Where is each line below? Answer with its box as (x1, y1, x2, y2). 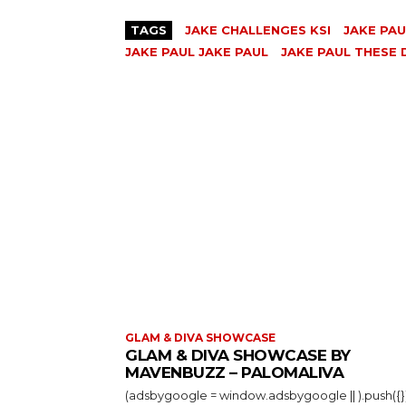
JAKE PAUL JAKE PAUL (125, 43, 268, 59)
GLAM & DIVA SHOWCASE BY (125, 345, 351, 364)
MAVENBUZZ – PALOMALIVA (125, 362, 343, 382)
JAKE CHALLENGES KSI (185, 22, 331, 37)
